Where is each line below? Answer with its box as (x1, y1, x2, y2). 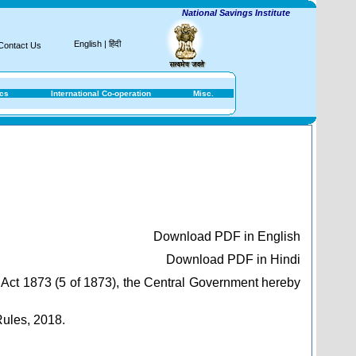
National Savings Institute (152, 8, 261, 17)
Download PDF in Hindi (166, 253, 300, 266)
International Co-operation (51, 89, 151, 98)
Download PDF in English (153, 230, 300, 243)
